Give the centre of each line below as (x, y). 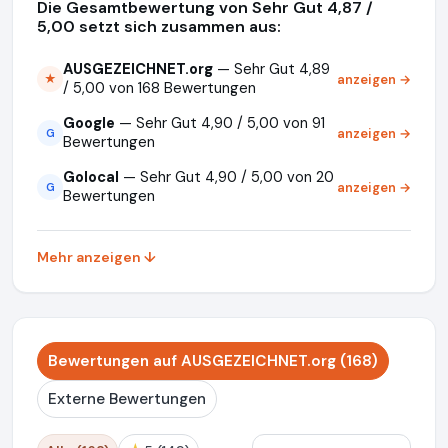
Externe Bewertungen (127, 399)
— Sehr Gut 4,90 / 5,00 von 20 (226, 177)
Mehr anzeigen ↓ (96, 257)
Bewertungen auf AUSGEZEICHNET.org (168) (213, 361)
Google (89, 123)
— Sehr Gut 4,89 (271, 69)
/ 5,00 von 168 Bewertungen (159, 88)
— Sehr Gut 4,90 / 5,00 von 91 (220, 123)
